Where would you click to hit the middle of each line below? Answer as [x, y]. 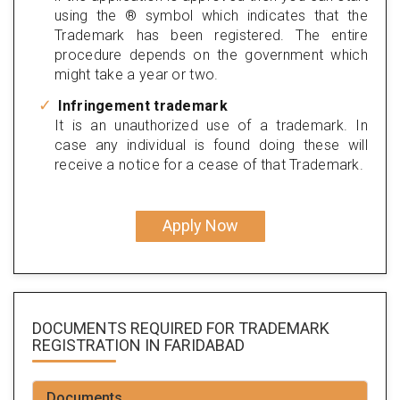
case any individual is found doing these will [211, 145]
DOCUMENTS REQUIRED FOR [135, 328]
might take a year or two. [137, 74]
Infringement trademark [141, 105]
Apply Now [200, 226]
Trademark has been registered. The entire [211, 35]
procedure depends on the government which [211, 54]
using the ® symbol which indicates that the [211, 15]
